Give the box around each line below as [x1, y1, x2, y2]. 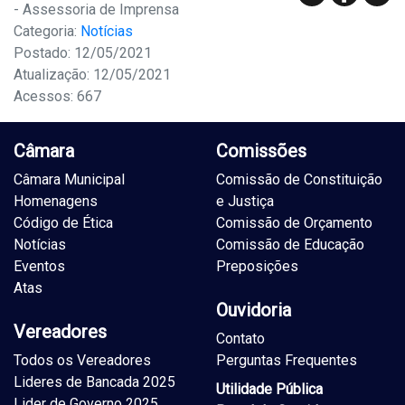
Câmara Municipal [14, 171, 125, 189]
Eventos [14, 258, 65, 276]
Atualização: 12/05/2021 [14, 66, 171, 84]
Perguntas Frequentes [216, 352, 357, 370]
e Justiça [216, 193, 274, 211]
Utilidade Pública [216, 381, 323, 399]
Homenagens [14, 193, 98, 211]
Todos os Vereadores [14, 352, 151, 370]
